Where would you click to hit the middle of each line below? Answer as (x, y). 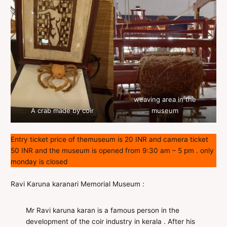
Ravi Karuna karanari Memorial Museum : (78, 184)
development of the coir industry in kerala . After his (111, 221)
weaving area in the (165, 100)
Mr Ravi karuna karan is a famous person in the (103, 210)
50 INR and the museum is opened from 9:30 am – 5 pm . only (112, 150)
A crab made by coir (62, 111)
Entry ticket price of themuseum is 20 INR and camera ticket (110, 139)
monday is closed (39, 162)
